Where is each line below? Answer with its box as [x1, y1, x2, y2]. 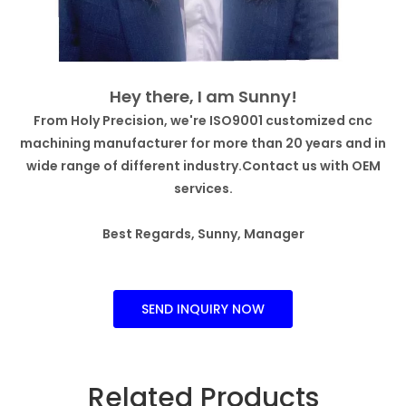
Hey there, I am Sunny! [109, 85, 297, 108]
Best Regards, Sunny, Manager [101, 225, 304, 243]
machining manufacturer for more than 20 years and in [20, 134, 386, 152]
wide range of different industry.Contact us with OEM [25, 157, 381, 175]
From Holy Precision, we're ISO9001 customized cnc [34, 111, 372, 130]
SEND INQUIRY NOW [141, 300, 265, 318]
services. [173, 179, 233, 198]
